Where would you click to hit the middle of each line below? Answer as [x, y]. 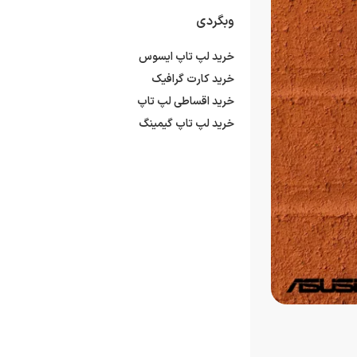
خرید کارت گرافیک [193, 80]
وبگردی [216, 22]
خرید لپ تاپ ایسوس [187, 57]
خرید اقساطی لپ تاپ [186, 102]
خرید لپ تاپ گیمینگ [187, 124]
